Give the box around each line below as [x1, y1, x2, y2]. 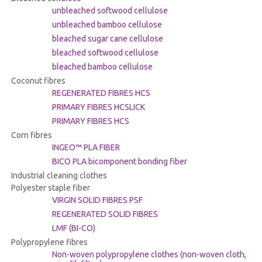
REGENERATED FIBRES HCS [51, 88, 150, 98]
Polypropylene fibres [11, 237, 88, 247]
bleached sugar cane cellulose [51, 34, 163, 44]
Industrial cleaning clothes [11, 171, 107, 181]
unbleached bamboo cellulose [51, 20, 162, 30]
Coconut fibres [11, 76, 65, 86]
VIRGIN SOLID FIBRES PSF [51, 195, 143, 205]
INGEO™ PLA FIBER [51, 143, 120, 153]
